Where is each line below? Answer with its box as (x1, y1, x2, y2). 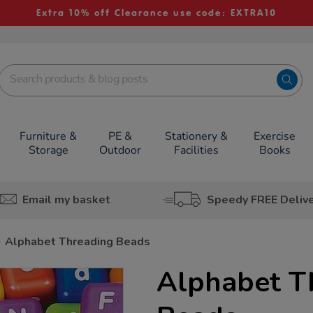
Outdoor (99, 143, 141, 158)
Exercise (254, 129, 296, 144)
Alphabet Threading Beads (5, 234, 150, 249)
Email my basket (22, 191, 110, 208)
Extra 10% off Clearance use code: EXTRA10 (36, 7, 277, 19)
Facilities (173, 143, 219, 158)
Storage (28, 143, 68, 158)
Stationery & (164, 129, 228, 144)
